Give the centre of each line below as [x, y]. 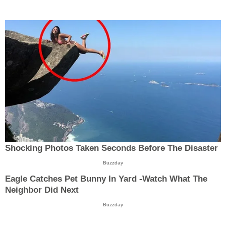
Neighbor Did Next [42, 190]
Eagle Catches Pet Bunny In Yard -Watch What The [106, 179]
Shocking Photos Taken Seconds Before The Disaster [111, 148]
